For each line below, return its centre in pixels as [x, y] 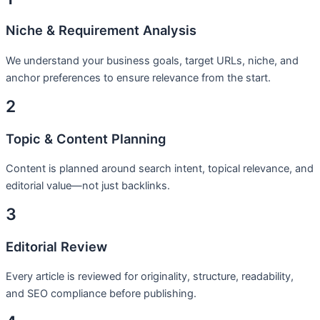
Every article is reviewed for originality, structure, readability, [150, 276]
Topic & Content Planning [86, 138]
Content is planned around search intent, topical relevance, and [160, 168]
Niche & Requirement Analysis [101, 30]
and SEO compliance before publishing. [101, 293]
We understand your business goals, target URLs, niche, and [152, 60]
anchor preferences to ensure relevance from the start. [138, 77]
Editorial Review [56, 246]
